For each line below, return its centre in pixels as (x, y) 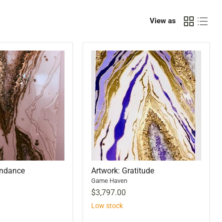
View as (163, 21)
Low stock (107, 205)
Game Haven (109, 180)
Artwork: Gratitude (123, 170)
